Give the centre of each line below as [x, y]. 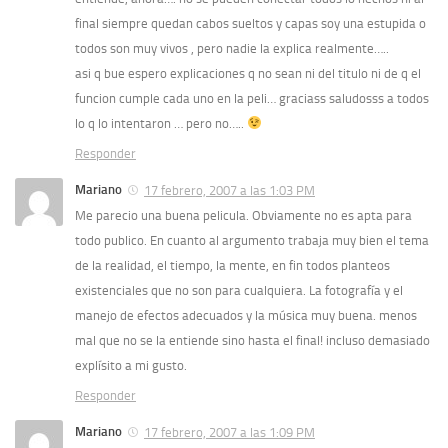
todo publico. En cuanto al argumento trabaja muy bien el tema [252, 240]
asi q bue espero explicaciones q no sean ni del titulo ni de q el [248, 73]
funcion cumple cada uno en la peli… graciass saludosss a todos [252, 98]
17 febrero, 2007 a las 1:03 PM [229, 190]
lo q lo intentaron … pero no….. [161, 123]
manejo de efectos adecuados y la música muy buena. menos [246, 315]
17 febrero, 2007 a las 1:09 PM [229, 432]
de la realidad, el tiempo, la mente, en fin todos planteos [232, 265]
